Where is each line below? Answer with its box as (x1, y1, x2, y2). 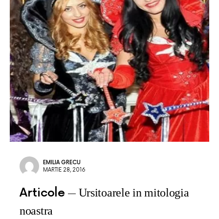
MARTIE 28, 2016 (43, 167, 86, 173)
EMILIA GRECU (43, 159, 81, 166)
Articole (20, 186, 65, 200)
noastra (20, 204, 53, 217)
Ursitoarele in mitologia (78, 186, 189, 199)
